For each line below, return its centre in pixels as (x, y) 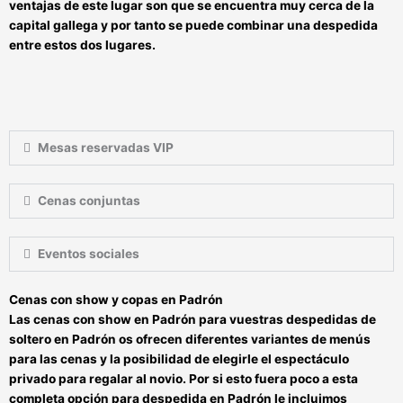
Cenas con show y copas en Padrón (116, 300)
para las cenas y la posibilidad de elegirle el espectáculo (179, 359)
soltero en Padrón (64, 340)
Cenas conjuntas (90, 201)
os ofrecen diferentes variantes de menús (245, 340)
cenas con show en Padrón (115, 320)
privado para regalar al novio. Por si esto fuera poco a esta (184, 379)
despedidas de (330, 320)
